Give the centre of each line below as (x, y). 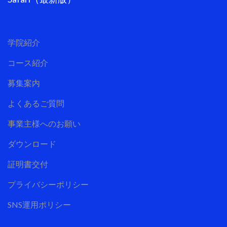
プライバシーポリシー (48, 184)
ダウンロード (32, 144)
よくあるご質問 (36, 103)
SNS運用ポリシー (39, 205)
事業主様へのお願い (44, 124)
